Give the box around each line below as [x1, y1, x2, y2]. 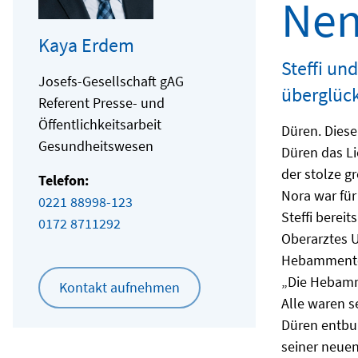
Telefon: [38, 170, 89, 189]
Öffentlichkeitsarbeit [38, 114, 161, 133]
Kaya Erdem [38, 32, 134, 58]
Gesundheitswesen [38, 136, 153, 155]
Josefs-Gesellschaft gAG [38, 71, 184, 90]
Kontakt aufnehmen [59, 277, 180, 296]
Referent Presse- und [38, 93, 165, 112]
